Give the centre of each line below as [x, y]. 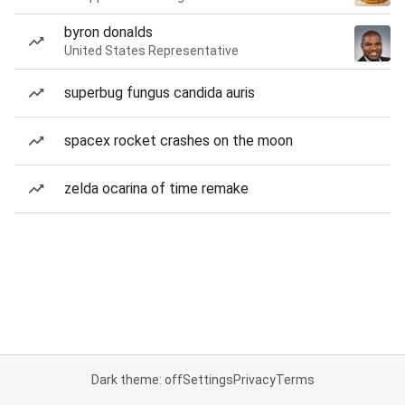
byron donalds [108, 32]
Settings [207, 380]
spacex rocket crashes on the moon [179, 141]
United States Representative [151, 51]
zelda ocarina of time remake [156, 188]
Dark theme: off [137, 380]
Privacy [254, 380]
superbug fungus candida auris [160, 93]
